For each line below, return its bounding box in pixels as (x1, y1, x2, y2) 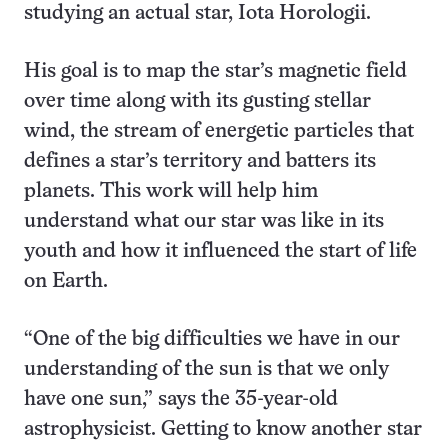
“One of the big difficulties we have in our (24, 330, 400, 349)
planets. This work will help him (24, 182, 318, 201)
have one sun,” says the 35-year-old (24, 390, 338, 409)
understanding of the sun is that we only (24, 360, 389, 379)
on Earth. (24, 272, 108, 291)
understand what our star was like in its (24, 212, 384, 231)
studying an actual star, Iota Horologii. (24, 4, 371, 23)
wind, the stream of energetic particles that (24, 122, 414, 141)
